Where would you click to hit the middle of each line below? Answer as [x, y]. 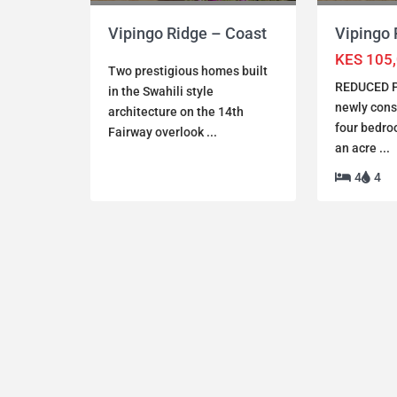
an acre [357, 148]
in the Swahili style [161, 92]
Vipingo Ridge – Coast [187, 34]
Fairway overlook [157, 132]
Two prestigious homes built [188, 71]
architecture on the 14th [176, 112]
